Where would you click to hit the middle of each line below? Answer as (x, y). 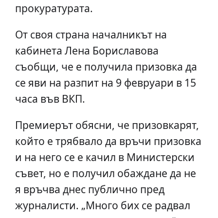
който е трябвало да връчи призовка (108, 141)
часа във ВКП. (50, 98)
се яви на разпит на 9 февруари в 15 (105, 82)
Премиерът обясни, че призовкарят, (107, 125)
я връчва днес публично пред (90, 189)
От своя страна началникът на (91, 34)
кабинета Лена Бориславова (87, 50)
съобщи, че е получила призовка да (106, 66)
